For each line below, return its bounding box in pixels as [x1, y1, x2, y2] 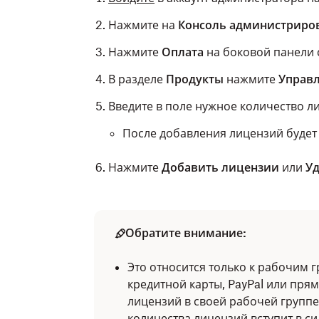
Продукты [166, 72, 224, 86]
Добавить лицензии [162, 160, 279, 174]
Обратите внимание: [125, 226, 246, 240]
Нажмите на [108, 18, 178, 32]
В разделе [108, 72, 166, 86]
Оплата [162, 45, 204, 59]
